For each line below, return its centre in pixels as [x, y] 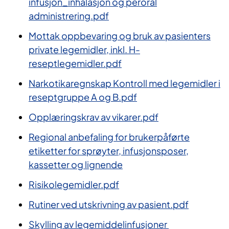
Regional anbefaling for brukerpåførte [109, 137]
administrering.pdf [69, 16]
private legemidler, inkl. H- [84, 50]
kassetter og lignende [76, 165]
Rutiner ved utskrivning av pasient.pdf [109, 204]
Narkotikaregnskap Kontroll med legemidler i [124, 83]
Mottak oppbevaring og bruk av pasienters [120, 36]
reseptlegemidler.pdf [75, 63]
